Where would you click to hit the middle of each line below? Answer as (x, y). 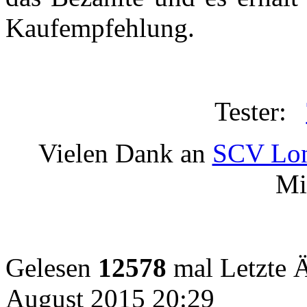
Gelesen (52, 267)
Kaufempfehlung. (100, 27)
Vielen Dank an (125, 153)
